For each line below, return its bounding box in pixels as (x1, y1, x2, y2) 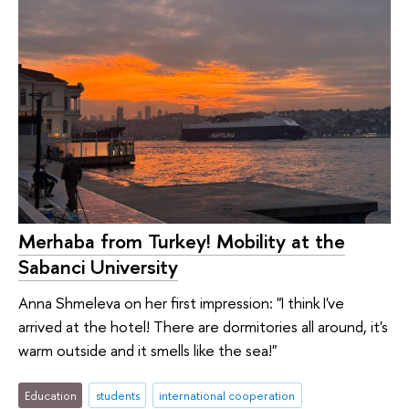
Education (24, 386, 77, 404)
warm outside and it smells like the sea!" (18, 340, 277, 362)
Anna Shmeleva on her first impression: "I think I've (18, 292, 344, 314)
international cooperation (159, 386, 296, 404)
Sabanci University (18, 252, 178, 280)
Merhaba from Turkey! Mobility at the (18, 226, 345, 255)
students (95, 386, 140, 404)
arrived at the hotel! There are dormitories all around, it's (18, 316, 388, 338)
